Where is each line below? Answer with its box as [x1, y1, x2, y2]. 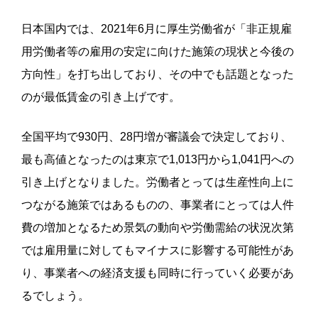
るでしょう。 [21, 289, 89, 302]
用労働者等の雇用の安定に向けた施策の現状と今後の [21, 45, 294, 57]
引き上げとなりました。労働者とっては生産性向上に [21, 175, 294, 188]
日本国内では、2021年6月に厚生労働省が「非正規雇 [21, 22, 292, 35]
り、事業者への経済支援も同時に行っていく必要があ [21, 266, 294, 279]
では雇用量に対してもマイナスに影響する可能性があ [21, 243, 294, 256]
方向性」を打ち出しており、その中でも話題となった [21, 67, 294, 80]
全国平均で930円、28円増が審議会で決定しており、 [21, 130, 292, 143]
